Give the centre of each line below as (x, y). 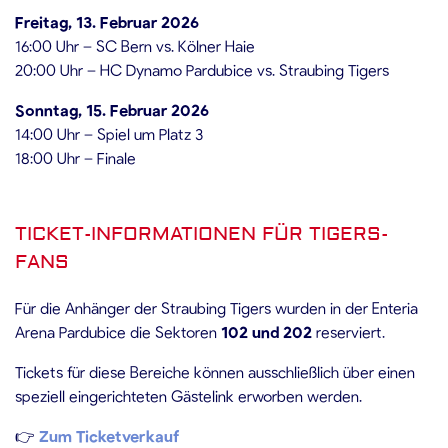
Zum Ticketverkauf (109, 435)
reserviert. (348, 331)
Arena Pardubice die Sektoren (118, 331)
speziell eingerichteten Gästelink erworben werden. (188, 395)
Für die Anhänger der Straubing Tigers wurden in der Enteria (216, 307)
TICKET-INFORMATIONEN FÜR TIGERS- (201, 234)
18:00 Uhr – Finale (75, 157)
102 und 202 (266, 331)
